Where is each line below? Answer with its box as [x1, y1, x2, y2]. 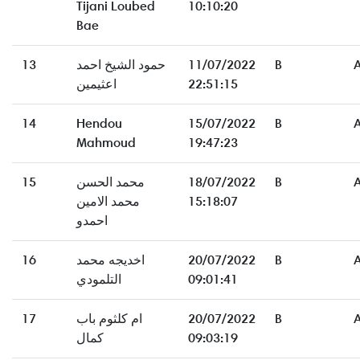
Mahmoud [76, 135, 136, 151]
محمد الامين [76, 194, 140, 210]
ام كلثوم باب [76, 311, 142, 327]
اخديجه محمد [76, 252, 145, 268]
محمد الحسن [76, 174, 145, 190]
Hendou [76, 116, 122, 132]
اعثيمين [76, 76, 117, 92]
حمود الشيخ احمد [76, 57, 166, 73]
